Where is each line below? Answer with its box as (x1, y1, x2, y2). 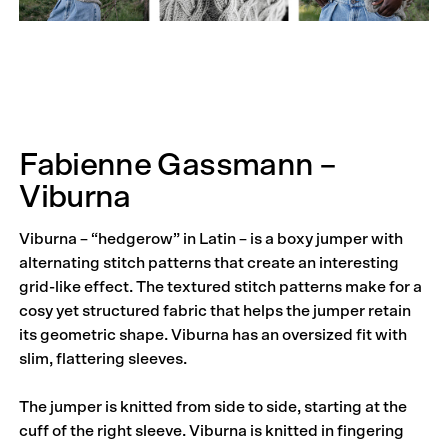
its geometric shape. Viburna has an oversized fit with (19, 327, 408, 344)
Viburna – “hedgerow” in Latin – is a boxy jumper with (19, 231, 404, 248)
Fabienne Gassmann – (19, 148, 336, 181)
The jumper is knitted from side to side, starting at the (19, 399, 408, 416)
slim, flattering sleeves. (19, 351, 188, 368)
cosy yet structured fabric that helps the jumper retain (19, 303, 412, 320)
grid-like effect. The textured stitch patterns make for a (19, 279, 423, 296)
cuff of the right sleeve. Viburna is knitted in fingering (19, 423, 405, 440)
